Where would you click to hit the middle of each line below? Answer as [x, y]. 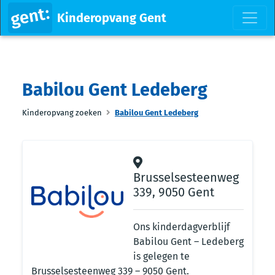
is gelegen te [161, 256]
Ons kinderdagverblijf [181, 227]
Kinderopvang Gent [111, 18]
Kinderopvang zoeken [62, 113]
